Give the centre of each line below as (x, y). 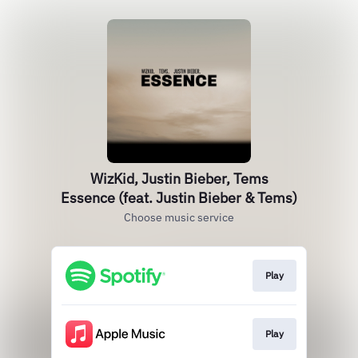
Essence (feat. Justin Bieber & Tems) (179, 198)
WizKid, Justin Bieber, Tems (179, 179)
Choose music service (179, 217)
